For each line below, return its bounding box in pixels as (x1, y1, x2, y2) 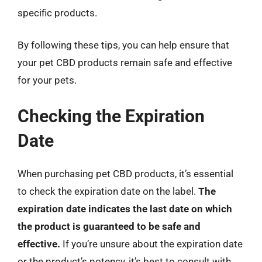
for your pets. (18, 74, 77, 86)
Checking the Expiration (18, 105, 205, 126)
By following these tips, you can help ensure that (18, 39, 229, 51)
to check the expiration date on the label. (18, 185, 198, 197)
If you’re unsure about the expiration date (60, 237, 243, 250)
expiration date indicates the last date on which (18, 202, 232, 215)
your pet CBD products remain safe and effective (18, 57, 232, 68)
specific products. (18, 6, 97, 19)
